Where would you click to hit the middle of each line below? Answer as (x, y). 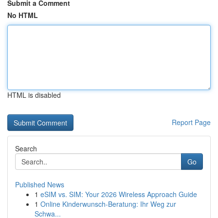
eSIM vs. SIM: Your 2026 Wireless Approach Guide (119, 194)
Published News (40, 184)
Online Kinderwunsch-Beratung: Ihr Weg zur (108, 204)
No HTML (23, 15)
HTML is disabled (34, 95)
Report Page (191, 122)
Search (26, 148)
